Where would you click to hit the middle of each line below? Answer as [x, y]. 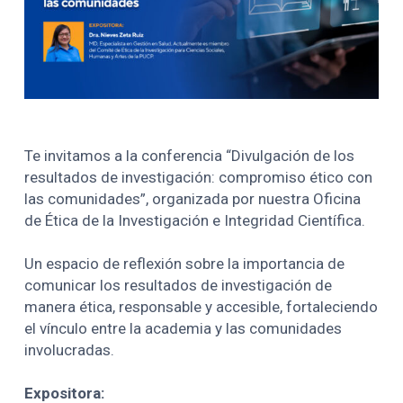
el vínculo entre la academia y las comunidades [184, 328]
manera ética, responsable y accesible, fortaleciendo [201, 306]
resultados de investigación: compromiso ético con [199, 177]
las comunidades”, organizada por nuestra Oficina [193, 198]
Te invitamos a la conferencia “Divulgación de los [190, 155]
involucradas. [70, 349]
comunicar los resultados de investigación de [179, 285]
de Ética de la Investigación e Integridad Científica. [195, 220]
